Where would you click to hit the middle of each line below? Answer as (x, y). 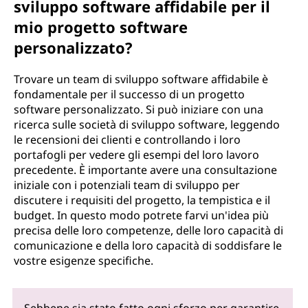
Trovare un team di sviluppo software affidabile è (141, 79)
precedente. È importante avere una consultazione (145, 170)
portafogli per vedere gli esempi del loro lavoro (136, 155)
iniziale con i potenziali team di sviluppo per (127, 185)
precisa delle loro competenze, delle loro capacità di (148, 230)
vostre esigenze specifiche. (84, 261)
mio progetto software (101, 27)
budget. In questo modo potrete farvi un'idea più (141, 215)
